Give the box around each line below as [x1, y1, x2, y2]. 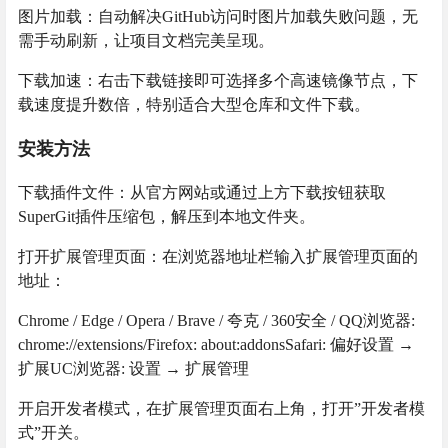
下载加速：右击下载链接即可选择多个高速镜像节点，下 [18, 71, 418, 89]
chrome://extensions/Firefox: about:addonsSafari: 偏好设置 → [18, 335, 414, 353]
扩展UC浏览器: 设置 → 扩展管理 [18, 359, 249, 377]
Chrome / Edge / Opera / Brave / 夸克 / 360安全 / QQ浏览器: [18, 311, 415, 329]
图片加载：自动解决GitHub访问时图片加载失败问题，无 [18, 7, 418, 25]
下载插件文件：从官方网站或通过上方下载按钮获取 [18, 183, 386, 201]
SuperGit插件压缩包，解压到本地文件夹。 [18, 207, 315, 225]
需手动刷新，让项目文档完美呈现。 [18, 31, 274, 49]
